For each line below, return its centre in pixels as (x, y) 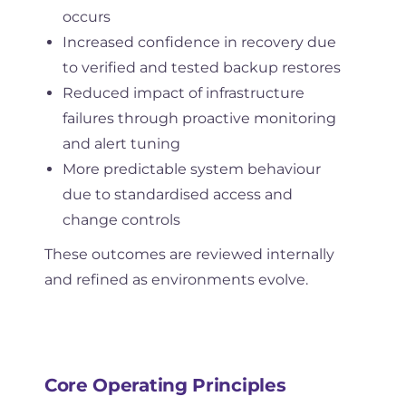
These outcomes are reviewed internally (189, 254)
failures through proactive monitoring (199, 118)
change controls (121, 219)
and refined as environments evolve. (176, 279)
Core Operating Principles (165, 385)
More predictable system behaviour (191, 169)
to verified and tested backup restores (201, 67)
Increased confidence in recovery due (199, 42)
